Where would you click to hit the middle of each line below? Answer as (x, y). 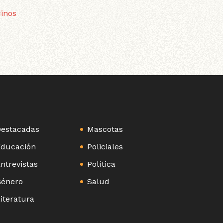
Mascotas (105, 129)
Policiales (105, 147)
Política (102, 164)
